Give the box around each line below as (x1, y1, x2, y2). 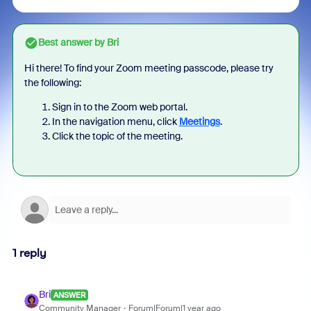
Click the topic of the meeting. (51, 130, 185, 142)
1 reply (12, 246, 47, 260)
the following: (24, 76, 83, 89)
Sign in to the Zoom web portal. (51, 101, 187, 113)
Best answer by (37, 36, 105, 49)
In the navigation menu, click (51, 115, 179, 128)
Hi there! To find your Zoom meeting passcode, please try (24, 62, 274, 74)
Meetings (178, 115, 220, 128)
